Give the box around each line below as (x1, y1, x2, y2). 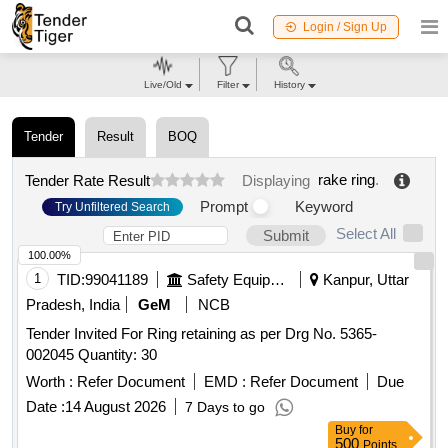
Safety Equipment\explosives (270, 271, 285, 289)
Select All (336, 225, 396, 243)
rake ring (318, 171, 375, 189)
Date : (26, 398, 65, 416)
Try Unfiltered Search (55, 199, 170, 214)
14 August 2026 (65, 398, 166, 416)
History (273, 79, 305, 90)
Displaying (242, 171, 318, 189)
